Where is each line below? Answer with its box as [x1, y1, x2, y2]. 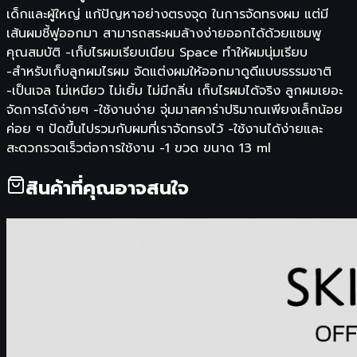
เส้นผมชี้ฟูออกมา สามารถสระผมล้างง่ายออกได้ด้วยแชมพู [6, 23, 321, 43]
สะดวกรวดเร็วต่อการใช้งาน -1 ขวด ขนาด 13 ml [6, 138, 271, 158]
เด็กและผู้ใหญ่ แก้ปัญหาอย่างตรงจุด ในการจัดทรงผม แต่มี [6, 4, 328, 24]
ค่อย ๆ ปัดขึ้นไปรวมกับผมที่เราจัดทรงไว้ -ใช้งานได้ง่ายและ [6, 119, 323, 139]
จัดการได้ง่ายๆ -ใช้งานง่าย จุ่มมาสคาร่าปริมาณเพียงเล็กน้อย [6, 100, 343, 120]
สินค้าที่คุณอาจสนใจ [25, 173, 189, 202]
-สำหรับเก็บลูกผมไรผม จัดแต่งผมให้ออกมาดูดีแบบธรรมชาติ [6, 61, 331, 81]
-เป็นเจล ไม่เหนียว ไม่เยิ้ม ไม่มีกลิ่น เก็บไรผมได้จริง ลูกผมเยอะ [6, 80, 343, 100]
